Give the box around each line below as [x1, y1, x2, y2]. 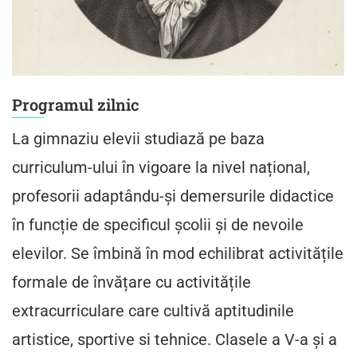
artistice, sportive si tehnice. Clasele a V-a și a [11, 330, 337, 349]
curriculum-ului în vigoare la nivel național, [11, 158, 310, 177]
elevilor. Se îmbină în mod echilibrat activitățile [11, 244, 343, 263]
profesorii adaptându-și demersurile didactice [11, 186, 334, 206]
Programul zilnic [11, 94, 139, 115]
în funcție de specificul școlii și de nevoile [11, 215, 304, 234]
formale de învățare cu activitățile [11, 273, 251, 292]
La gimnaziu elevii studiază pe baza [11, 129, 265, 148]
